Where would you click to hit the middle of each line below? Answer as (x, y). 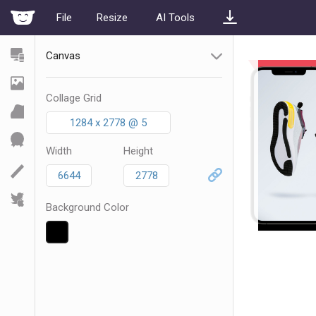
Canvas (63, 56)
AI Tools (176, 18)
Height (138, 151)
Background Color (87, 207)
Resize (113, 18)
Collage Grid (74, 98)
